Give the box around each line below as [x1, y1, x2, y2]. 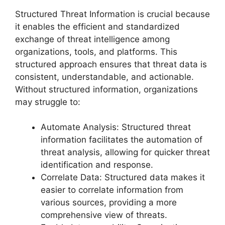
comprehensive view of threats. [41, 210, 167, 220]
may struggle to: [15, 96, 80, 107]
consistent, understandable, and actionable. [15, 71, 194, 82]
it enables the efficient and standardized [15, 21, 180, 32]
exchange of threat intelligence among [15, 34, 170, 44]
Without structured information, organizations [15, 84, 198, 94]
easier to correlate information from [41, 185, 183, 195]
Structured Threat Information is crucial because [15, 9, 210, 19]
